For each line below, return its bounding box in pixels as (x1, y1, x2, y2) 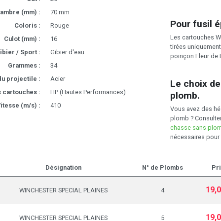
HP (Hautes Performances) (50, 88, 126, 96)
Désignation (45, 163, 81, 171)
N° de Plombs (142, 163, 183, 171)
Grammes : (7, 62, 40, 70)
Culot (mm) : (3, 35, 40, 43)
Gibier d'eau (50, 48, 84, 56)
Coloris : (14, 22, 40, 30)
